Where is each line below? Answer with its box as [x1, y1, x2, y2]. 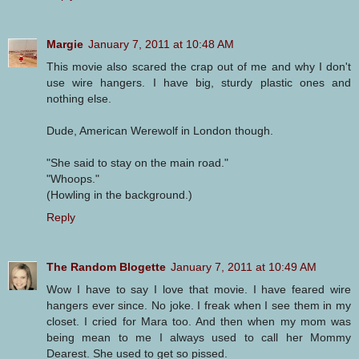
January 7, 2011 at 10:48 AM [88, 37, 234, 50]
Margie [46, 37, 83, 50]
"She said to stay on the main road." [46, 155, 228, 169]
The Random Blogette [46, 260, 166, 273]
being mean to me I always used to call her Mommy [46, 330, 351, 344]
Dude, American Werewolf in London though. [46, 123, 273, 137]
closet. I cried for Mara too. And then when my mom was [46, 314, 351, 328]
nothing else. [46, 91, 111, 105]
